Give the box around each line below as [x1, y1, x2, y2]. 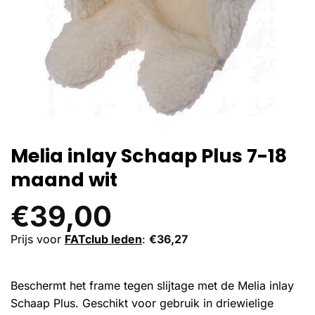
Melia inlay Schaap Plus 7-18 [11, 143, 287, 169]
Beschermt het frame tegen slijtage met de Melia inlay [11, 278, 294, 292]
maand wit [11, 167, 117, 193]
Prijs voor [11, 232, 65, 246]
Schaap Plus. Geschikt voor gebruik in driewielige [11, 295, 274, 310]
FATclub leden [65, 232, 142, 246]
